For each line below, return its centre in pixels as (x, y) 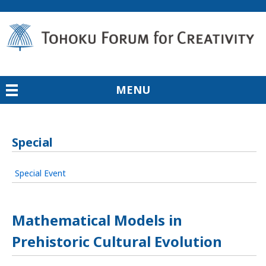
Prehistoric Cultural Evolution (117, 241)
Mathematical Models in (97, 220)
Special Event (40, 173)
